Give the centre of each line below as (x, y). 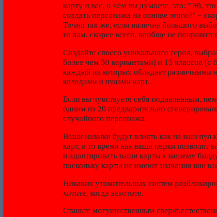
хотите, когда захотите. (103, 193)
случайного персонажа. (105, 119)
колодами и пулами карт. (106, 81)
